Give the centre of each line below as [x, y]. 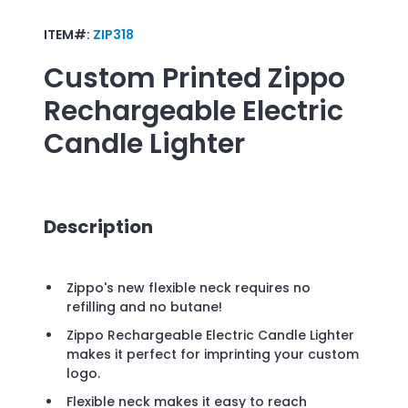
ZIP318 [113, 34]
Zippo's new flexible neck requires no [189, 288]
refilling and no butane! [144, 307]
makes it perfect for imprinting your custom [213, 355]
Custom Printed [153, 78]
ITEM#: [68, 34]
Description [98, 226]
